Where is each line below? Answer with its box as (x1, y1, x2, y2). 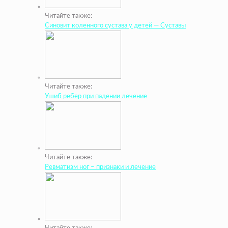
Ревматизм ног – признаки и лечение (45, 164, 156, 171)
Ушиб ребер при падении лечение (45, 93, 147, 100)
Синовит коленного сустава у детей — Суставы (45, 22, 186, 30)
